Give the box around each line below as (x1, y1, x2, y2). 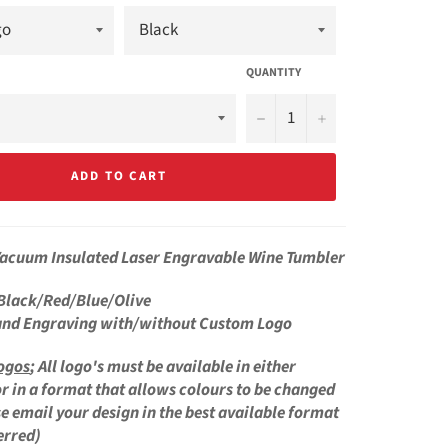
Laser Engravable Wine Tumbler (121, 245, 345, 270)
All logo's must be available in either (35, 354, 296, 379)
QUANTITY (246, 63, 301, 81)
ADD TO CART (70, 167, 168, 186)
